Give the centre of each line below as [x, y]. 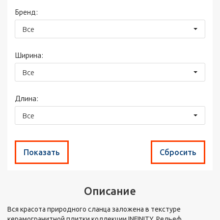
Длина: [27, 98]
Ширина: [29, 55]
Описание [110, 191]
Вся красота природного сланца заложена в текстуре [94, 209]
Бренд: [26, 12]
